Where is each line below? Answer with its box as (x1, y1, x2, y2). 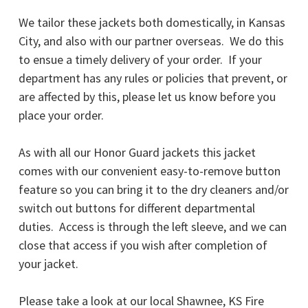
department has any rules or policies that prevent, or (19, 70, 287, 87)
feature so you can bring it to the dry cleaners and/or (19, 181, 289, 198)
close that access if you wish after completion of (19, 237, 267, 254)
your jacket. (19, 256, 81, 272)
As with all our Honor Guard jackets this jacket (19, 144, 256, 161)
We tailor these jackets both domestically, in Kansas (19, 14, 285, 31)
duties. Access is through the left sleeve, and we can (19, 219, 287, 235)
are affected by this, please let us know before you (19, 89, 276, 105)
